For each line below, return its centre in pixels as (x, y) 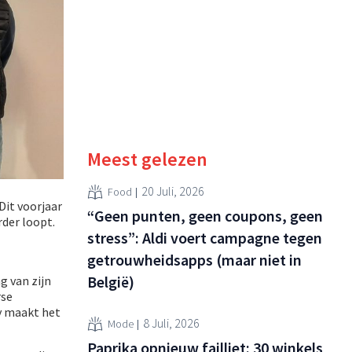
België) (111, 281)
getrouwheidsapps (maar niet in (194, 259)
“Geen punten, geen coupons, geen (205, 215)
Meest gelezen (147, 159)
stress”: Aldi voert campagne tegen (205, 237)
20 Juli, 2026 (173, 191)
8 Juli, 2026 (171, 323)
